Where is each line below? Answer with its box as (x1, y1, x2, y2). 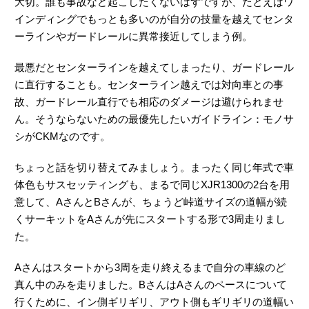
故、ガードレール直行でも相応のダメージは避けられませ (14, 95, 283, 108)
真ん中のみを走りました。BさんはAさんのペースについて (14, 278, 287, 290)
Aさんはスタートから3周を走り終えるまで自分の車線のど (14, 261, 286, 273)
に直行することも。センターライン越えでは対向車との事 (14, 78, 283, 90)
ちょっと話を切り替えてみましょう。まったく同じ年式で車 (14, 161, 294, 173)
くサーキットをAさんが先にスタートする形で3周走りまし (14, 212, 286, 225)
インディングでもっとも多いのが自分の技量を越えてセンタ (14, 12, 294, 25)
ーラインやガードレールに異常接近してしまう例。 (14, 30, 252, 42)
